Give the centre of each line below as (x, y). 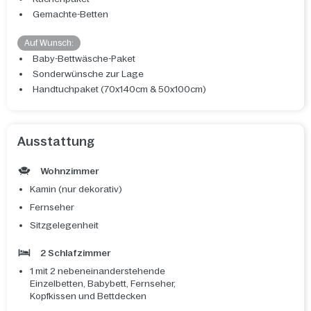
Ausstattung (56, 142)
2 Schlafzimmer (75, 253)
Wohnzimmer (69, 171)
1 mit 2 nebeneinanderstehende (98, 271)
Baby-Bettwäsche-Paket (84, 59)
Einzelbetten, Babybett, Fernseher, (103, 284)
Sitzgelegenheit (64, 226)
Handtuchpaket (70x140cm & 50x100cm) (119, 90)
